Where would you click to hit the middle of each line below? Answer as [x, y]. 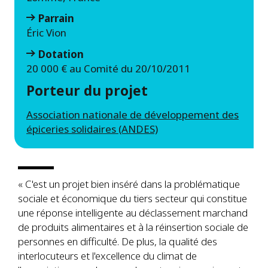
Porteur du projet [87, 90]
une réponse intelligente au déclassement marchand [133, 212]
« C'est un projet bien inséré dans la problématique [129, 184]
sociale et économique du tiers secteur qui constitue [133, 198]
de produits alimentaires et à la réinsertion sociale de [133, 227]
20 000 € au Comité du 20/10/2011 [108, 68]
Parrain [56, 19]
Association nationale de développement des [133, 114]
